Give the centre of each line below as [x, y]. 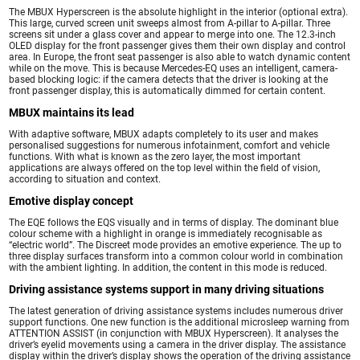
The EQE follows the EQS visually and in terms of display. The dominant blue [174, 222]
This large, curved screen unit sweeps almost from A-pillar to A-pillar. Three [170, 23]
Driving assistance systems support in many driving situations [167, 289]
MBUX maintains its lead [72, 112]
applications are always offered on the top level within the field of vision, [165, 168]
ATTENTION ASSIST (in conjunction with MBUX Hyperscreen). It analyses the [174, 333]
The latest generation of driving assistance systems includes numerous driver [176, 311]
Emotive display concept [72, 200]
